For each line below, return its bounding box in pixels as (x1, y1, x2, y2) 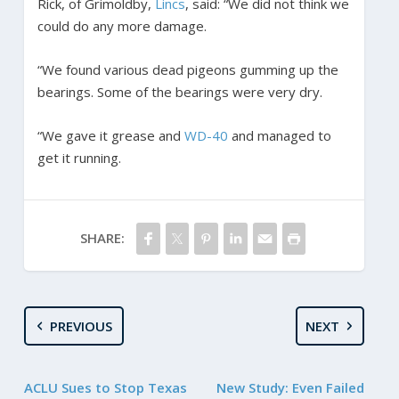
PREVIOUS (50, 316, 113, 335)
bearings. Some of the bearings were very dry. (37, 82, 326, 101)
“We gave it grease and (37, 126, 184, 144)
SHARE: (79, 228, 125, 247)
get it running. (37, 148, 125, 167)
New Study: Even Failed (216, 378, 365, 396)
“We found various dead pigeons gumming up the (37, 60, 338, 78)
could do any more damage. (37, 16, 210, 35)
